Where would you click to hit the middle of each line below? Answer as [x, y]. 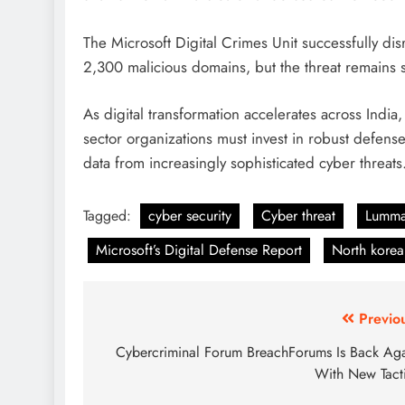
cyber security [190, 215]
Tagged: [109, 215]
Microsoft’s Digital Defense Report [199, 250]
